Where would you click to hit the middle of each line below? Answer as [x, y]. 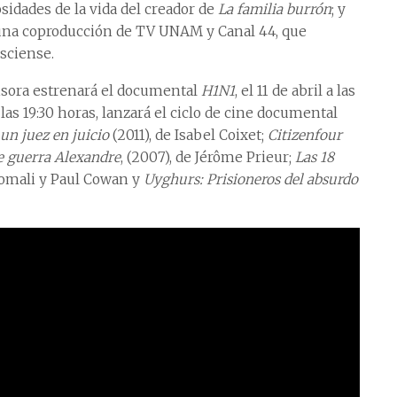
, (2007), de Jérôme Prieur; [208, 158]
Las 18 [315, 158]
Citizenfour [305, 136]
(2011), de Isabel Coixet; [188, 136]
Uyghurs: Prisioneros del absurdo [251, 180]
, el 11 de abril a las [295, 91]
